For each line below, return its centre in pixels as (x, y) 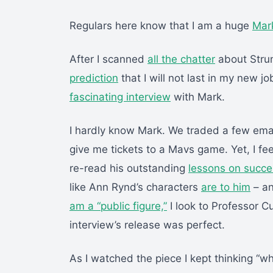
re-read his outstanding (129, 168)
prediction (94, 78)
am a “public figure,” (118, 206)
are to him (226, 187)
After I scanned (108, 59)
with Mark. (198, 97)
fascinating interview (120, 97)
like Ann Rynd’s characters (135, 187)
